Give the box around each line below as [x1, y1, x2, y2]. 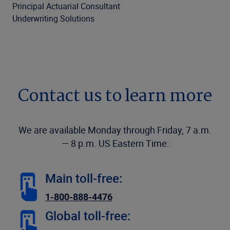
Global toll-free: [45, 207, 130, 224]
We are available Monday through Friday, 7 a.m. [18, 124, 212, 137]
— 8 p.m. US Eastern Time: [61, 137, 169, 150]
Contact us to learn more [18, 83, 212, 111]
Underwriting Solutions [12, 13, 94, 25]
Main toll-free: [45, 170, 122, 187]
